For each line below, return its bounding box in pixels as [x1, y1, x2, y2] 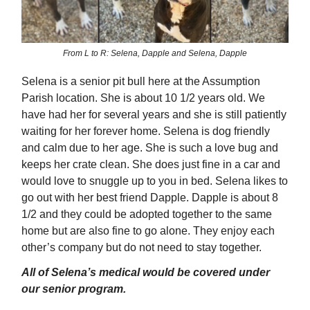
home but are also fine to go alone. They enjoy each [21, 225, 275, 237]
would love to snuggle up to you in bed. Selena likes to [21, 175, 288, 188]
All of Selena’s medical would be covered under [21, 266, 270, 279]
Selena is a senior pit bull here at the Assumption [21, 75, 260, 88]
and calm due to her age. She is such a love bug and [21, 142, 278, 154]
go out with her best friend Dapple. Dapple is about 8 [21, 192, 278, 204]
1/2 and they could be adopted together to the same [21, 208, 272, 221]
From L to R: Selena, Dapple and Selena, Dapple [63, 48, 247, 59]
